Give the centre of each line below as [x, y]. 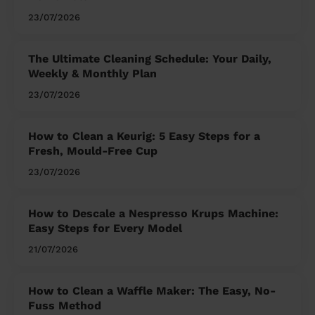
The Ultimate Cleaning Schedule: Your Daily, [150, 59]
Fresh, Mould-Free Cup [93, 151]
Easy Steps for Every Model [105, 229]
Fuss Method [65, 306]
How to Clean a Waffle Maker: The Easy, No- [152, 291]
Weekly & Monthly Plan [92, 74]
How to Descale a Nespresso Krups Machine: [153, 214]
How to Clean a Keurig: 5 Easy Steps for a [144, 136]
